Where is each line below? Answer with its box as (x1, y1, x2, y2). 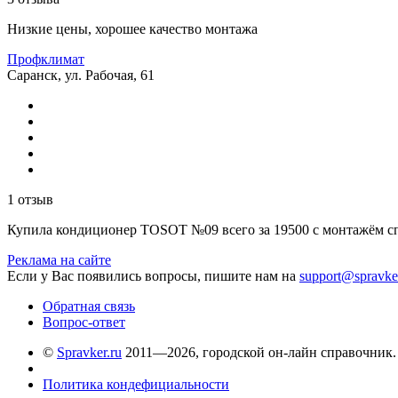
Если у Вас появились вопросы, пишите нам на (7, 267, 299, 283)
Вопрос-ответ (43, 314, 125, 330)
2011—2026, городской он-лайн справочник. (122, 344, 396, 360)
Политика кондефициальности (43, 376, 229, 392)
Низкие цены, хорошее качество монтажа (7, 20, 258, 36)
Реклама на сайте (7, 251, 111, 267)
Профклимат (7, 51, 84, 67)
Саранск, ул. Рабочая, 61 (7, 67, 155, 83)
